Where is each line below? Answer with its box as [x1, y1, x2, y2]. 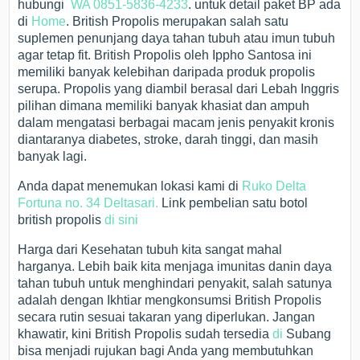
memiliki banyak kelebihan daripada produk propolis [18, 65, 316, 79]
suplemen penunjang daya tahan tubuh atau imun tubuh [18, 31, 336, 45]
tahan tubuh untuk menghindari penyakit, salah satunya [18, 276, 333, 290]
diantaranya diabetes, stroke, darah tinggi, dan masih [18, 133, 319, 146]
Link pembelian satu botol [162, 196, 309, 210]
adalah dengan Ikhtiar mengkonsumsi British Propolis [18, 293, 322, 307]
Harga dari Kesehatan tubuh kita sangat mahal [18, 243, 283, 256]
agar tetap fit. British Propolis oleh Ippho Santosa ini [18, 48, 313, 62]
